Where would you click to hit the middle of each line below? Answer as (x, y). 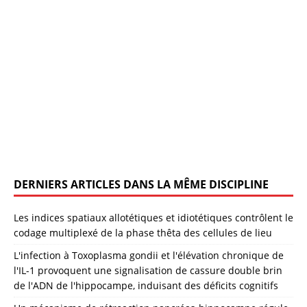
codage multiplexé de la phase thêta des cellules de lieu (143, 232)
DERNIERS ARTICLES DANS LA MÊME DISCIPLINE (141, 184)
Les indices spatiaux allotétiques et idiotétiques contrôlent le (153, 217)
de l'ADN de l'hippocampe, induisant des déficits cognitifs (146, 285)
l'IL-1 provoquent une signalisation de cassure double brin (148, 270)
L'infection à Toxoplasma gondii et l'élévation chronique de (149, 255)
